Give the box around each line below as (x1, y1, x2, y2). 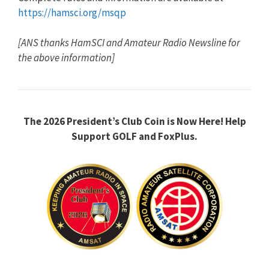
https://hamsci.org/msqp (18, 5, 126, 19)
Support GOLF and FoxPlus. (71, 130, 198, 144)
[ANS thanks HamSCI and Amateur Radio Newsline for (18, 36, 240, 50)
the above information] (18, 51, 115, 65)
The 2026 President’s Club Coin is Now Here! (23, 115, 223, 128)
